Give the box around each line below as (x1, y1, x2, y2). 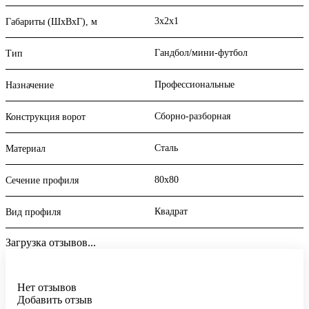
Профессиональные (154, 79, 235, 90)
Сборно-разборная (154, 111, 230, 122)
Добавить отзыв (17, 294, 92, 306)
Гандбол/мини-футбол (154, 48, 248, 59)
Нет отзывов (17, 281, 77, 294)
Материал (6, 143, 46, 154)
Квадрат (154, 206, 188, 217)
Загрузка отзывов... (6, 237, 96, 249)
